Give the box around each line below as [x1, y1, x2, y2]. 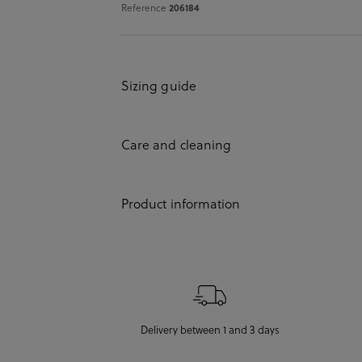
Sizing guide [121, 75, 196, 95]
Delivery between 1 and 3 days [140, 321, 280, 337]
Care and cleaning [121, 134, 232, 154]
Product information [121, 193, 241, 213]
